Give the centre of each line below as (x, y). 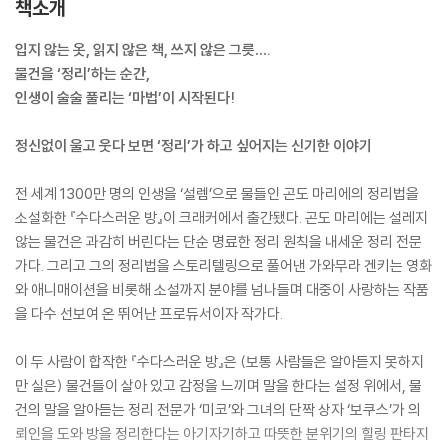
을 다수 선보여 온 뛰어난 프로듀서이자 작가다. (149, 313)
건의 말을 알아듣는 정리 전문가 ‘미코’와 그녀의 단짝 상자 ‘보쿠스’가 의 (218, 409)
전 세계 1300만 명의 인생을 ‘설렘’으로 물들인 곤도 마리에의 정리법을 (217, 193)
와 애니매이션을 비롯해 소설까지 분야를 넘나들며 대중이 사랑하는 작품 (222, 289)
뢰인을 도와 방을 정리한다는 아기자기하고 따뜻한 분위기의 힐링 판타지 (222, 433)
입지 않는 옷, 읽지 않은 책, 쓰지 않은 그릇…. (143, 49)
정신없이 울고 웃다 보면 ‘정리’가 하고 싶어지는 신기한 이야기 (193, 145)
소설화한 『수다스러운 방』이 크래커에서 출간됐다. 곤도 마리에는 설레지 (221, 217)
